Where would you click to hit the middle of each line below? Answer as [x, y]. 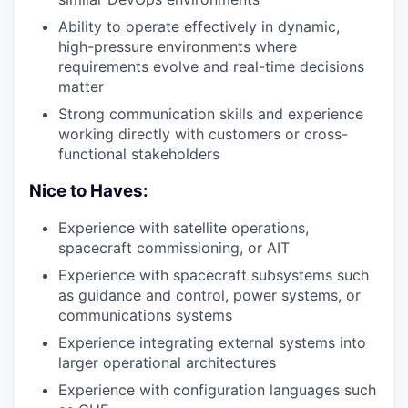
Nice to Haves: [89, 190]
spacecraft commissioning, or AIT [174, 248]
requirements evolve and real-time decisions [211, 66]
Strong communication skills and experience [211, 113]
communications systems [145, 316]
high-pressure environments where [178, 46]
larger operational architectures [167, 363]
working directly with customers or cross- [203, 133]
